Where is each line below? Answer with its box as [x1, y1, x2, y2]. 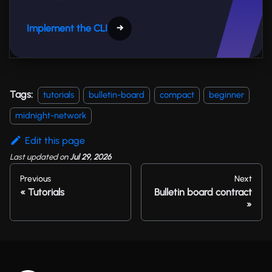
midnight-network [15, 109, 86, 121]
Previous [20, 174, 51, 184]
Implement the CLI [27, 22, 107, 34]
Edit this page [24, 134, 85, 146]
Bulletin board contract [154, 186, 252, 198]
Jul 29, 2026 [70, 152, 111, 161]
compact [159, 89, 194, 100]
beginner [209, 89, 245, 100]
